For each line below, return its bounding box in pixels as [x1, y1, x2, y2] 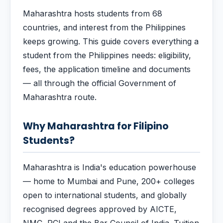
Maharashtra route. [23, 92, 97, 102]
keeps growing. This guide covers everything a [23, 36, 199, 46]
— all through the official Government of [23, 78, 176, 88]
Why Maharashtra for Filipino [23, 119, 169, 133]
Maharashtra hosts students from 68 [23, 8, 162, 18]
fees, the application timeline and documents [23, 64, 191, 74]
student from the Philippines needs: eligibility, [23, 50, 191, 60]
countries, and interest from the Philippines [23, 22, 186, 32]
